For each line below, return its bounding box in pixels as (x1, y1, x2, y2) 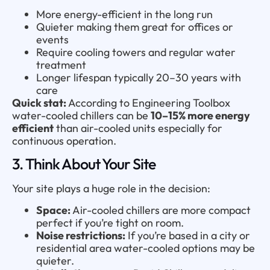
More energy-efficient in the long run (36, 7, 213, 21)
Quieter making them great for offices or (36, 19, 233, 34)
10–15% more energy (151, 108, 250, 122)
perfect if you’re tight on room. (36, 215, 184, 230)
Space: (36, 202, 71, 217)
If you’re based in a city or (125, 228, 250, 242)
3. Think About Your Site (12, 154, 155, 174)
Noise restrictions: (36, 228, 125, 242)
